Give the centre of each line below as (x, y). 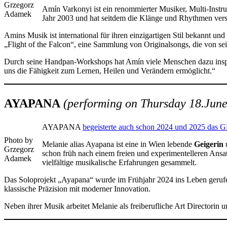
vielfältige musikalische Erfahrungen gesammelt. (119, 163)
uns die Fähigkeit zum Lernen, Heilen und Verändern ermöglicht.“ (110, 71)
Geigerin (209, 144)
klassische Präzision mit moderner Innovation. (77, 189)
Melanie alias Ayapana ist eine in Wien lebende (118, 144)
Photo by (18, 140)
